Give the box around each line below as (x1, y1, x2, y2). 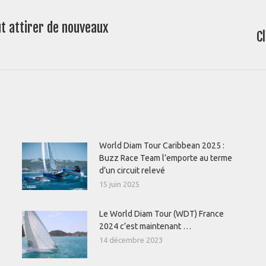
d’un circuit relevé (99, 166, 165, 175)
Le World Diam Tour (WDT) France (99, 209, 224, 218)
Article (150, 31, 175, 41)
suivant (150, 43, 177, 53)
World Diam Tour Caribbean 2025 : (99, 141, 224, 150)
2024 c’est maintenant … (99, 221, 193, 231)
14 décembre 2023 (99, 236, 163, 244)
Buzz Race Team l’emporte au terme (99, 153, 232, 163)
